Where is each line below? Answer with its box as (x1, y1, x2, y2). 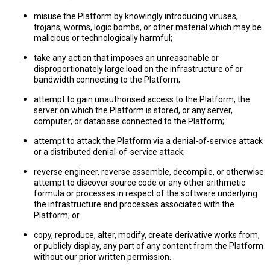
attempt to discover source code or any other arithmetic (34, 178, 245, 187)
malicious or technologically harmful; (34, 33, 172, 43)
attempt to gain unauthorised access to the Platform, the (34, 95, 250, 104)
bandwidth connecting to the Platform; (34, 75, 180, 84)
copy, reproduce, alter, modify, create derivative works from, (34, 230, 260, 240)
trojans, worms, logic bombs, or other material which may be (34, 22, 262, 32)
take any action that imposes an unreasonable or (34, 53, 219, 63)
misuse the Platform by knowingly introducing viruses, (34, 11, 238, 21)
